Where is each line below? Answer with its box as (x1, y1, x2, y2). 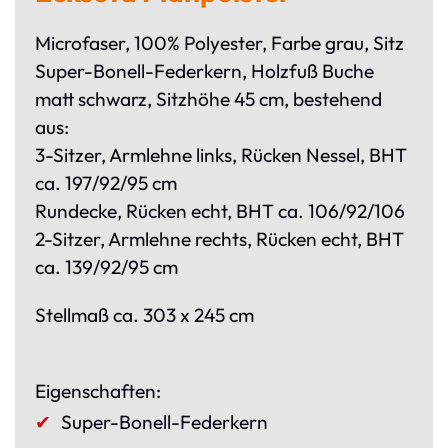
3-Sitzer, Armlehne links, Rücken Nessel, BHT (35, 143, 407, 168)
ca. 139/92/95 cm (35, 255, 178, 280)
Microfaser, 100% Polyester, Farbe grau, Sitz (35, 31, 404, 56)
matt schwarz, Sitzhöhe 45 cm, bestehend (35, 87, 382, 112)
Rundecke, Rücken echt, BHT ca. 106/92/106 (35, 199, 405, 224)
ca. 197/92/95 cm (35, 171, 177, 196)
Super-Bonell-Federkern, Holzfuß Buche (35, 59, 374, 84)
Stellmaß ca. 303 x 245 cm (35, 303, 254, 328)
